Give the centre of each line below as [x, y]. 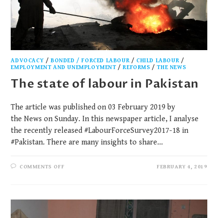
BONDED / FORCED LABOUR [90, 60]
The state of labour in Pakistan [105, 84]
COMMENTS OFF [42, 166]
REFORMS [136, 67]
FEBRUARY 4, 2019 [182, 166]
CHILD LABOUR [158, 60]
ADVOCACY [27, 60]
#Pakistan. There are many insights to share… [87, 142]
